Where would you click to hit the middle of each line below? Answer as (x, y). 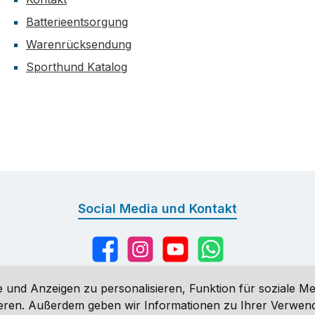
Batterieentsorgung (77, 22)
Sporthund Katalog (77, 67)
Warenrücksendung (79, 45)
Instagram (150, 257)
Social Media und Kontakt (157, 209)
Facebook (115, 257)
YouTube (182, 257)
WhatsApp (222, 257)
